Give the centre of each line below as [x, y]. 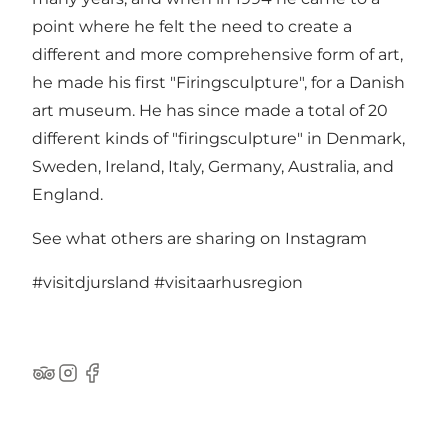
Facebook [118, 383]
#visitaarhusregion [228, 282]
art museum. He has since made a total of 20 [210, 110]
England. [67, 194]
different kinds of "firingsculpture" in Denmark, [218, 138]
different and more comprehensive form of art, [217, 54]
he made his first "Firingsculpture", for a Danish [218, 82]
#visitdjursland [91, 282]
